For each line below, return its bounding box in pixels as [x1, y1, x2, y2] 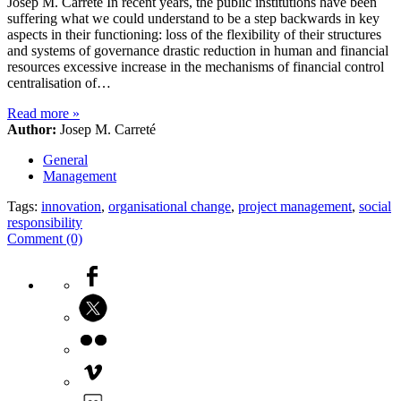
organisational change [108, 199, 231, 215]
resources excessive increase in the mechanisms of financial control [7, 59, 384, 75]
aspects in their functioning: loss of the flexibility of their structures [7, 27, 381, 43]
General [43, 152, 88, 168]
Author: [7, 122, 56, 138]
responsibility [7, 215, 82, 231]
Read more [7, 106, 73, 122]
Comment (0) [7, 231, 82, 247]
